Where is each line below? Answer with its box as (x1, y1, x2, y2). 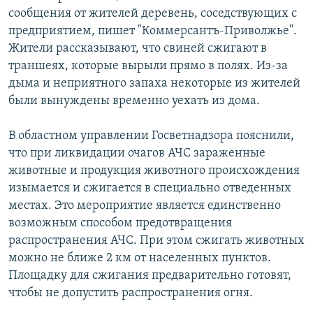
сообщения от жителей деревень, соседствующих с (8, 7, 297, 21)
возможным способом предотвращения (8, 217, 232, 231)
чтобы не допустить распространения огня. (8, 286, 253, 300)
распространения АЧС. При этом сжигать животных (8, 234, 305, 248)
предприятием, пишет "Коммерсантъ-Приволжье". (8, 24, 297, 38)
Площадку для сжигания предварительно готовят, (8, 269, 291, 283)
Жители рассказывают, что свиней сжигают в (8, 42, 267, 56)
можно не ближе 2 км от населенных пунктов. (8, 252, 271, 265)
